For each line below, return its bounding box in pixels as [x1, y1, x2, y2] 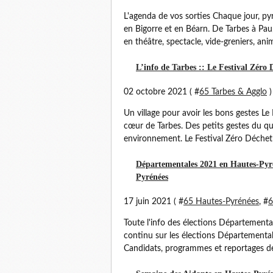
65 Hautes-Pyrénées [183, 197, 259, 206]
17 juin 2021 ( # [124, 197, 183, 206]
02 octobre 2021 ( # [124, 88, 199, 96]
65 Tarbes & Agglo [199, 88, 267, 96]
